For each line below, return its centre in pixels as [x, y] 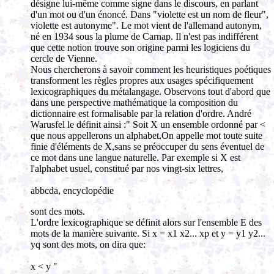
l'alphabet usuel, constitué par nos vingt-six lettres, [127, 168]
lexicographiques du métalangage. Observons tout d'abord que [150, 91]
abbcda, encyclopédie [72, 191]
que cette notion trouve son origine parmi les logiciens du [140, 47]
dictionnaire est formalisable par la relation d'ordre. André [141, 113]
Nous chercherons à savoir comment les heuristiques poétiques [151, 69]
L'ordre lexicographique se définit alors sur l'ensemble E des [146, 222]
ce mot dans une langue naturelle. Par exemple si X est [135, 157]
